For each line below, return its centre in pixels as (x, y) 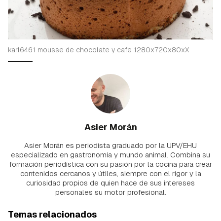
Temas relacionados (52, 214)
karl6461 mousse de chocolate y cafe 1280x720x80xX (98, 50)
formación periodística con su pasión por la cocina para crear (110, 164)
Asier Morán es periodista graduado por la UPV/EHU (110, 145)
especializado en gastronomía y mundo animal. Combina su (110, 154)
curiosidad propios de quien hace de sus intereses (110, 183)
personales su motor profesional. (110, 192)
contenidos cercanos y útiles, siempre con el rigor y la (110, 173)
